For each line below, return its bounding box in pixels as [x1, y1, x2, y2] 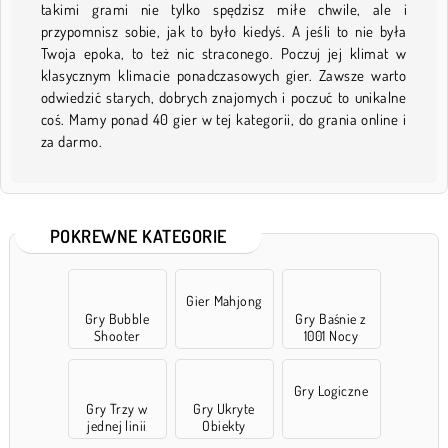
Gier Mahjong [186, 292, 262, 310]
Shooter [93, 327, 141, 345]
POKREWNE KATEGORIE [50, 225, 227, 248]
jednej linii [87, 417, 147, 435]
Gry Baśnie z [295, 310, 367, 328]
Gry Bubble [84, 310, 150, 328]
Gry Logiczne [293, 382, 369, 400]
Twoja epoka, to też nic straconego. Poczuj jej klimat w [41, 44, 407, 64]
